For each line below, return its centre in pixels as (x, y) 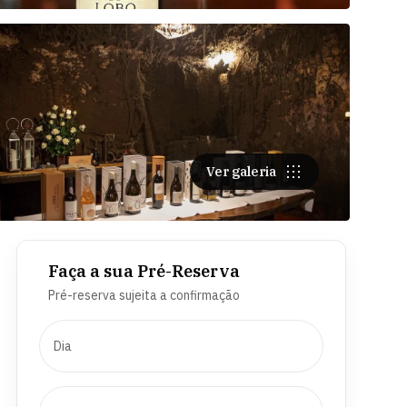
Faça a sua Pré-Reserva (144, 271)
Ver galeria (241, 171)
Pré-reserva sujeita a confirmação (144, 295)
